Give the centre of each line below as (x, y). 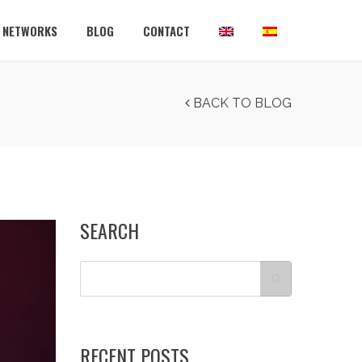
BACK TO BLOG (240, 103)
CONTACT (166, 31)
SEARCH (109, 230)
